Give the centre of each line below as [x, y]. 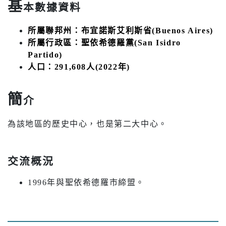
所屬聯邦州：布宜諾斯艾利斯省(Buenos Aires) [121, 30]
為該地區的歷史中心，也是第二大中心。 [88, 124]
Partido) [45, 54]
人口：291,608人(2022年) [79, 67]
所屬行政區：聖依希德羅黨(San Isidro [104, 42]
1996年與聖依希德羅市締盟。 [86, 182]
